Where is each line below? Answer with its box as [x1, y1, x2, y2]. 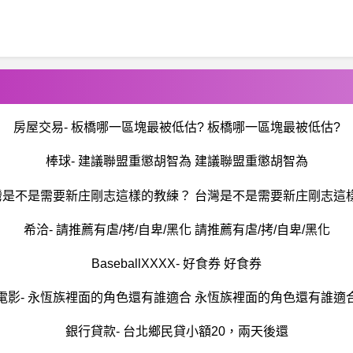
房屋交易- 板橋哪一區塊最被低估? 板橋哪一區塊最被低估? [13, 121, 340, 135]
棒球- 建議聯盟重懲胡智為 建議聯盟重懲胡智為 [45, 154, 308, 169]
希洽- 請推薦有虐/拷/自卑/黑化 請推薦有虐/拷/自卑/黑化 [23, 222, 330, 236]
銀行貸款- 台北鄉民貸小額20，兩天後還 [65, 325, 288, 339]
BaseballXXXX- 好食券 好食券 [91, 256, 262, 270]
